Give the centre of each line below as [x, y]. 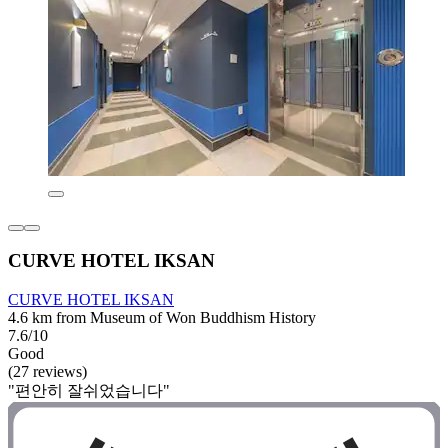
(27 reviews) [47, 372]
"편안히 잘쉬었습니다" [89, 391]
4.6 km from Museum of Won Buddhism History [162, 318]
